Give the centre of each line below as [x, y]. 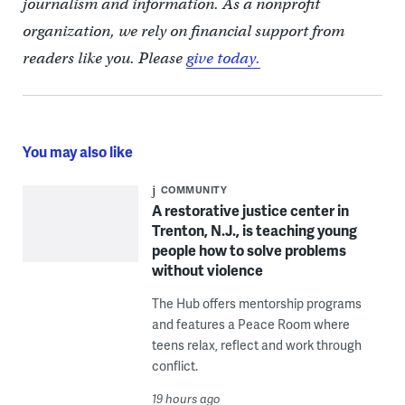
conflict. [174, 366]
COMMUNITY [194, 190]
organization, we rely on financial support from [183, 32]
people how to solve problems [249, 250]
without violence [207, 270]
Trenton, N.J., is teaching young [254, 231]
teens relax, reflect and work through [256, 345]
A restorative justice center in [250, 211]
